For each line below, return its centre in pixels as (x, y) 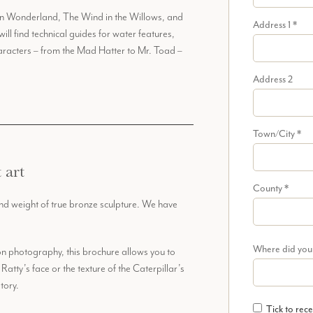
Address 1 (273, 24)
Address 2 (273, 79)
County (269, 188)
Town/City (275, 133)
